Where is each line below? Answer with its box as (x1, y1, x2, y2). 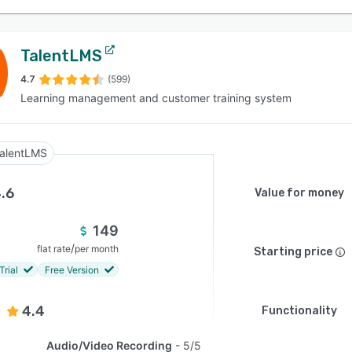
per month (75, 243, 119, 255)
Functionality (262, 304, 337, 317)
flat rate (37, 243, 71, 255)
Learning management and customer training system (20, 91, 291, 104)
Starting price (254, 245, 332, 258)
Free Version (45, 263, 99, 276)
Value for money (255, 186, 344, 200)
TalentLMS (20, 46, 102, 65)
